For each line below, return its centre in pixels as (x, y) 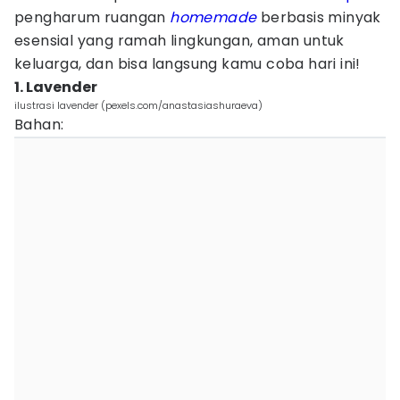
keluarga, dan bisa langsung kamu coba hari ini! (187, 64)
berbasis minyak (319, 17)
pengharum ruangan (92, 17)
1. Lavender (56, 87)
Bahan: (39, 125)
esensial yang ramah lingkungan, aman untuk (179, 41)
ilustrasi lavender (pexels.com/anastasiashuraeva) (138, 105)
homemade (213, 17)
